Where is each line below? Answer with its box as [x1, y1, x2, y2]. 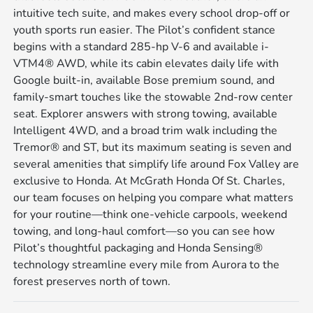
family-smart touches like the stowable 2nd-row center [13, 89, 293, 105]
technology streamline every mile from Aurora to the [13, 257, 280, 273]
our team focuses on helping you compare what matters [13, 190, 294, 206]
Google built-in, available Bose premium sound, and [13, 73, 275, 89]
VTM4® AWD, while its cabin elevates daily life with [13, 56, 279, 72]
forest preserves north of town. [13, 274, 171, 290]
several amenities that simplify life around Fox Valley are [13, 156, 300, 173]
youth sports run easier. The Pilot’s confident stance [13, 22, 276, 38]
